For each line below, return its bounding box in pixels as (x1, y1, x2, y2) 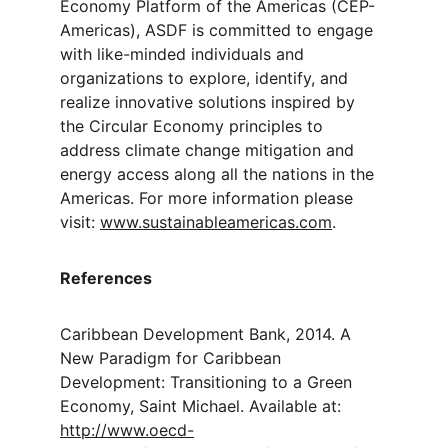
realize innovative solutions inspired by (60, 92, 360, 112)
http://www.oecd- (60, 420, 194, 440)
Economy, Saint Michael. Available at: (60, 396, 346, 416)
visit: (60, 212, 100, 232)
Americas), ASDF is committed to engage (60, 20, 378, 40)
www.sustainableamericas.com (100, 212, 332, 232)
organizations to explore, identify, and (60, 68, 353, 88)
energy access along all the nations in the (60, 164, 379, 184)
